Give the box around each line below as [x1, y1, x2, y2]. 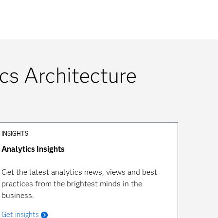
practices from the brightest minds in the [1, 179, 142, 188]
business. [1, 191, 34, 200]
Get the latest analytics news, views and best [1, 167, 157, 177]
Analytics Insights [1, 145, 65, 154]
